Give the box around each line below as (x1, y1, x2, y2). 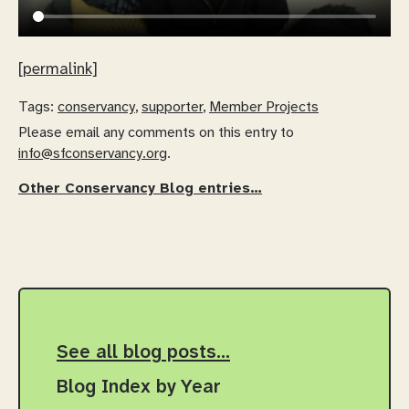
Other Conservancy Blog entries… (18, 180, 262, 196)
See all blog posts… (57, 341, 230, 362)
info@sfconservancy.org (18, 145, 167, 162)
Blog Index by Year (57, 377, 221, 398)
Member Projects (209, 99, 319, 115)
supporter (142, 99, 203, 115)
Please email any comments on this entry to (18, 124, 294, 141)
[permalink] (18, 61, 98, 79)
